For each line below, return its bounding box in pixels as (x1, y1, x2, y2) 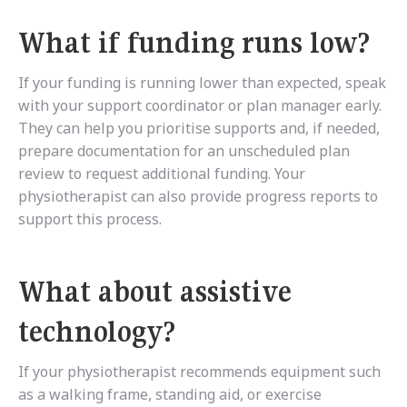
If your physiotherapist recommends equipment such (18, 362, 381, 382)
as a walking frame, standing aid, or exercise (18, 384, 322, 405)
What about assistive (18, 273, 292, 311)
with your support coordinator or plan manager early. (18, 95, 382, 116)
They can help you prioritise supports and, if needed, (18, 118, 380, 139)
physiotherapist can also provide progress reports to (18, 186, 378, 207)
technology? (18, 313, 175, 351)
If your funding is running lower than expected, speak (18, 73, 386, 94)
